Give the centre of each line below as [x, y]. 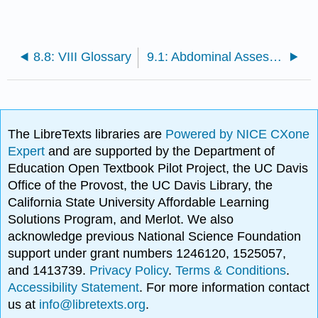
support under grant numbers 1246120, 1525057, [147, 253]
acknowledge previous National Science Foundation [155, 236]
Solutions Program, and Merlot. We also [121, 219]
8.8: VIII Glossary [83, 57]
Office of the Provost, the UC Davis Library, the [141, 185]
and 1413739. [49, 270]
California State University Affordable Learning [139, 202]
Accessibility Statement [74, 287]
